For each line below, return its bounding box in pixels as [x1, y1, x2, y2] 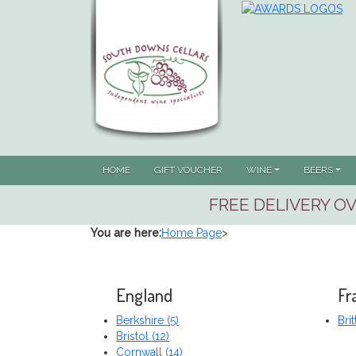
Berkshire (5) [116, 314, 179, 327]
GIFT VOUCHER [154, 164, 222, 176]
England [116, 284, 172, 307]
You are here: [91, 226, 161, 240]
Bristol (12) [116, 330, 169, 343]
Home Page [161, 226, 222, 240]
